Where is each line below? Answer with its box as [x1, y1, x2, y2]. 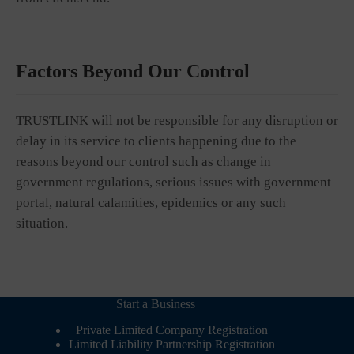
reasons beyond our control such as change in [16, 154, 271, 169]
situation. [16, 216, 68, 231]
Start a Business [116, 297, 196, 311]
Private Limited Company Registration [75, 323, 268, 337]
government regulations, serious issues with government [16, 175, 331, 190]
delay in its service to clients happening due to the [16, 134, 296, 149]
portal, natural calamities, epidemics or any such [16, 195, 286, 210]
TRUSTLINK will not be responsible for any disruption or [16, 113, 338, 128]
